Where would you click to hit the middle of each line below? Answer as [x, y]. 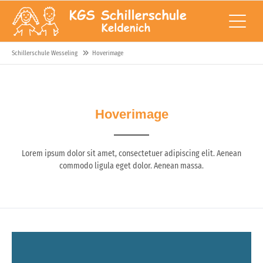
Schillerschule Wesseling [45, 53]
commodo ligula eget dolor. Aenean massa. [131, 166]
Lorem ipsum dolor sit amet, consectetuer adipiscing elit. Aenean [131, 154]
